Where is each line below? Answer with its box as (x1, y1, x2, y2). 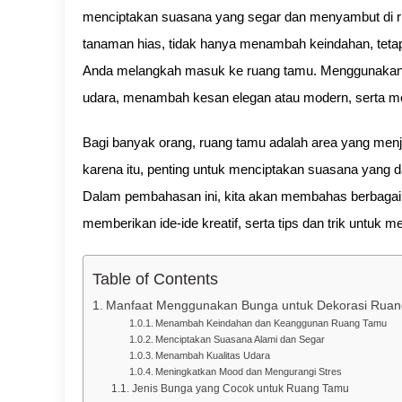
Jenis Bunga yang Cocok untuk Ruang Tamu (131, 382, 349, 395)
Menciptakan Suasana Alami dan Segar (154, 334, 325, 345)
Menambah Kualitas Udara (154, 350, 270, 361)
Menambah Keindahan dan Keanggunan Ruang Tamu (154, 318, 387, 328)
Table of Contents (92, 270, 218, 289)
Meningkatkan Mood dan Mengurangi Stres (154, 366, 342, 377)
